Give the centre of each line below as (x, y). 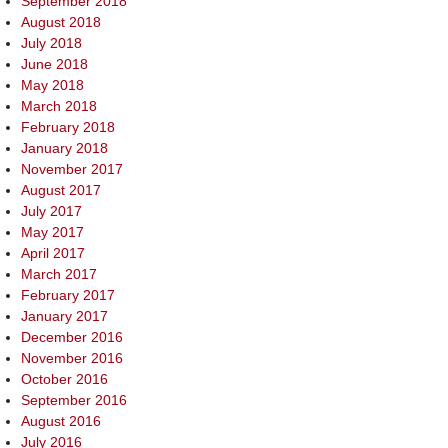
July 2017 (51, 211)
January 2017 (64, 316)
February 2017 (68, 295)
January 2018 (64, 148)
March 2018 (59, 106)
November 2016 (72, 358)
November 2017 (72, 169)
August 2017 (61, 190)
